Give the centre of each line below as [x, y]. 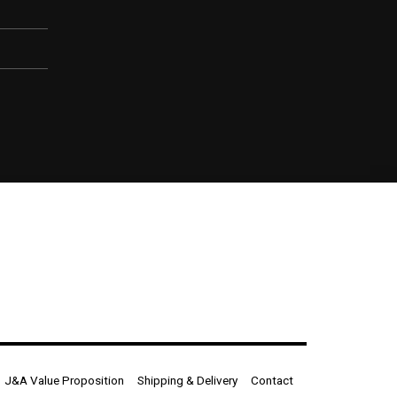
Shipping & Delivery [187, 380]
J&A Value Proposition [64, 380]
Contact [272, 380]
